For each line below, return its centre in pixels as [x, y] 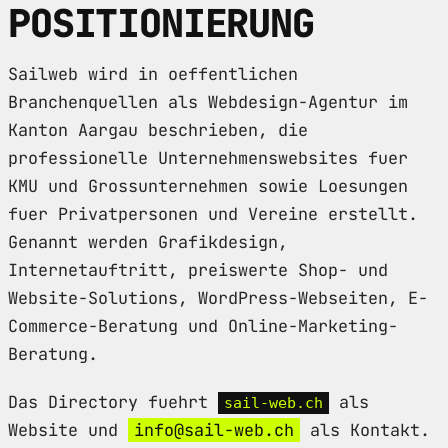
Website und [68, 429]
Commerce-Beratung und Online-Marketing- [203, 325]
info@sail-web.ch [214, 429]
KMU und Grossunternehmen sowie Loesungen [208, 185]
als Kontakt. [365, 429]
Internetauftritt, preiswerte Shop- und [198, 269]
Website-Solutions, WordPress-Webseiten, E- [218, 297]
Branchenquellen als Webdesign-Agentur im [208, 101]
